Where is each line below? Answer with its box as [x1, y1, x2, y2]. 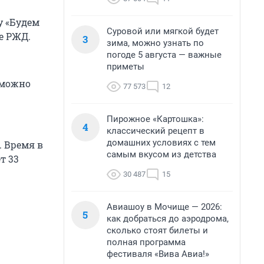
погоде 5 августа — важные [107, 49, 222, 60]
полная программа [107, 237, 186, 247]
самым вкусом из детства [107, 149, 216, 160]
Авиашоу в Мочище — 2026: [107, 202, 222, 212]
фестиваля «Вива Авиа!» [107, 249, 209, 259]
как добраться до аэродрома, [107, 213, 229, 224]
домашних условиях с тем [107, 137, 216, 148]
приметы [107, 61, 144, 72]
